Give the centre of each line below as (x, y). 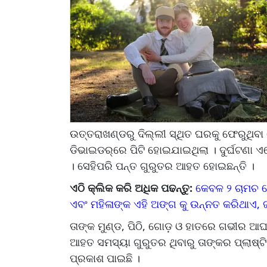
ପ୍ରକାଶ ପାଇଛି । (105, 258)
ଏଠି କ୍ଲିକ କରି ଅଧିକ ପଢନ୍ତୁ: (133, 188)
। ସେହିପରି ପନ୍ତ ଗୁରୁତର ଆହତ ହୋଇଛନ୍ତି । (162, 166)
